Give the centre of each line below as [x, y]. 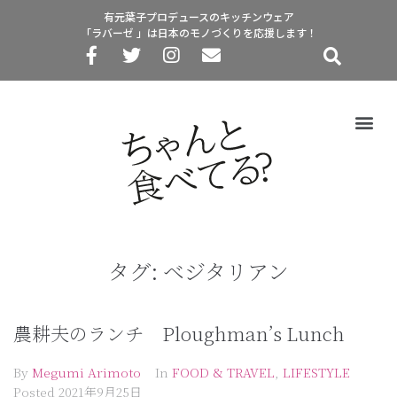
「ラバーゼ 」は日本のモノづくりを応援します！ [198, 32]
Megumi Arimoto [86, 373]
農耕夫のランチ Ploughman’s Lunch [179, 334]
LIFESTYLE [316, 373]
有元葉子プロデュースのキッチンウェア [198, 16]
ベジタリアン [226, 271]
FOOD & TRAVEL [223, 373]
